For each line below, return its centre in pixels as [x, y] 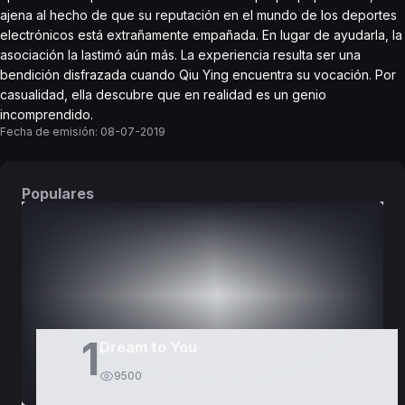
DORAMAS [114, 244]
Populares [58, 193]
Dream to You [148, 347]
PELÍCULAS [291, 244]
